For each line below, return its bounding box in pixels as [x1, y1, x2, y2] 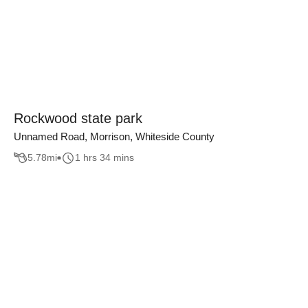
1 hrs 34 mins [75, 152, 134, 164]
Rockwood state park [14, 111, 142, 126]
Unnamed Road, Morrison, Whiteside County [14, 131, 214, 142]
